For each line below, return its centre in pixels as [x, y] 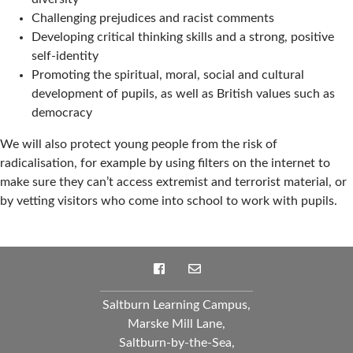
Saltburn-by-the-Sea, [176, 343]
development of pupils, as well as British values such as [183, 94]
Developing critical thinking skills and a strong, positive [183, 37]
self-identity [65, 56]
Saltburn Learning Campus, [176, 305]
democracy [62, 113]
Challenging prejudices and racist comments [153, 19]
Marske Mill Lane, [176, 324]
